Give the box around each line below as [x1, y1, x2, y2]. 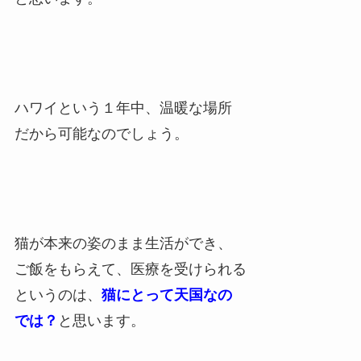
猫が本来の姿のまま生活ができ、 [14, 234, 232, 251]
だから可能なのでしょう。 [14, 126, 189, 143]
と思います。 [57, 312, 145, 329]
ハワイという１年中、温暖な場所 [14, 100, 232, 117]
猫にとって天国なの [101, 286, 232, 303]
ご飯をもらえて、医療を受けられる [14, 260, 247, 277]
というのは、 [14, 286, 102, 303]
